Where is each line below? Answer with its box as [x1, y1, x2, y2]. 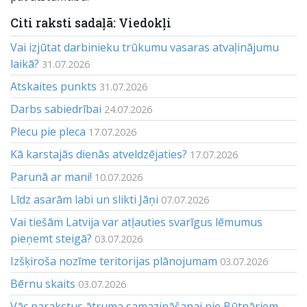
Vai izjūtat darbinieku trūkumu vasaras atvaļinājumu [10, 40, 279, 55]
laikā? [10, 56, 39, 71]
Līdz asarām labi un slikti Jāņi [10, 192, 158, 207]
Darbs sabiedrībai [10, 101, 101, 116]
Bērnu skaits [10, 276, 75, 291]
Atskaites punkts [10, 79, 97, 94]
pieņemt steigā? [10, 231, 92, 246]
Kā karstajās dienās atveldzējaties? [10, 147, 187, 162]
